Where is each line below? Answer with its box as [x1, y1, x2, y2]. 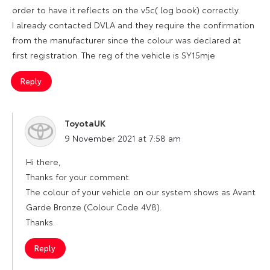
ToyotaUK [64, 116, 105, 129]
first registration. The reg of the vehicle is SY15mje [12, 48, 215, 61]
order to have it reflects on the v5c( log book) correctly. [12, 3, 240, 16]
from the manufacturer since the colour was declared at [12, 33, 241, 46]
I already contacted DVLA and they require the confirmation [12, 18, 254, 31]
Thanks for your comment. [26, 170, 131, 183]
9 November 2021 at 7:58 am [64, 131, 181, 144]
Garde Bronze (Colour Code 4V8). [26, 200, 162, 213]
